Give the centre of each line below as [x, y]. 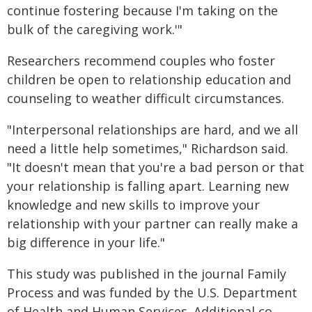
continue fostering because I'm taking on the [142, 10]
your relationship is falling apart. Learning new [148, 186]
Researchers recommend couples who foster [141, 60]
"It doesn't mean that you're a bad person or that [156, 167]
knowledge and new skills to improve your [133, 204]
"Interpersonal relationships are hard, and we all [153, 129]
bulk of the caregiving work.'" [95, 29]
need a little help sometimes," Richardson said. [148, 148]
